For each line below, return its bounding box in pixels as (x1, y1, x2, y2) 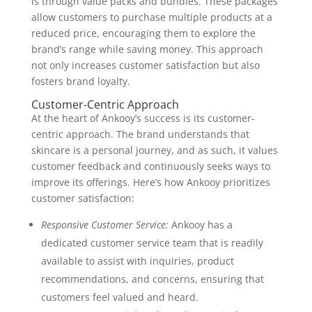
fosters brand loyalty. (31, 75, 130, 88)
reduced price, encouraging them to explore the (31, 26, 256, 40)
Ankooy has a (168, 218, 233, 231)
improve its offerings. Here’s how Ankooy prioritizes (31, 175, 270, 189)
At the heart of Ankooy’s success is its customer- (31, 111, 255, 125)
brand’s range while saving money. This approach (31, 42, 263, 56)
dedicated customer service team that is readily (40, 236, 263, 249)
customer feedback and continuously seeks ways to (31, 159, 270, 173)
